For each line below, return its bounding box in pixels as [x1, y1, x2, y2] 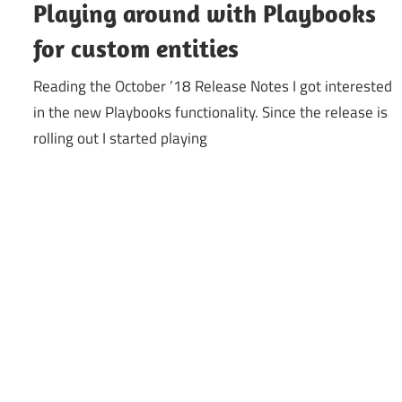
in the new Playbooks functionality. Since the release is [33, 100, 389, 124]
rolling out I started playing [33, 126, 208, 150]
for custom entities [33, 32, 240, 65]
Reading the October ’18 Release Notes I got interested [33, 74, 393, 98]
